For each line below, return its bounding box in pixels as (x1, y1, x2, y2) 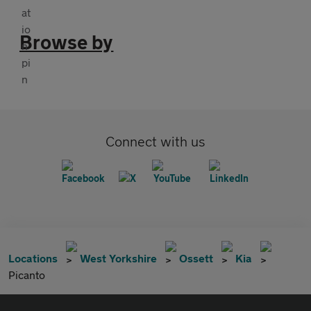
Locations (8, 251, 58, 264)
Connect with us (106, 133, 205, 149)
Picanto (8, 267, 45, 281)
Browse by (19, 30, 114, 53)
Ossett (179, 251, 213, 264)
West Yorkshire (80, 251, 157, 264)
